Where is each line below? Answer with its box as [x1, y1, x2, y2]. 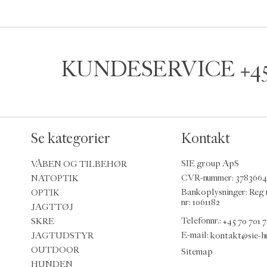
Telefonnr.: [181, 216, 223, 226]
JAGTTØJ [31, 201, 73, 212]
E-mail [181, 230, 207, 241]
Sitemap [181, 246, 213, 257]
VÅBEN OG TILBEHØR [31, 159, 127, 169]
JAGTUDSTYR [31, 230, 94, 241]
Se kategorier [31, 129, 110, 147]
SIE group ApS [181, 159, 239, 169]
